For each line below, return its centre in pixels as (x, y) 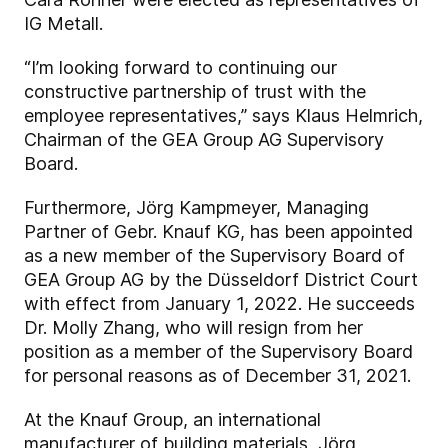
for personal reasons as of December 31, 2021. (217, 376)
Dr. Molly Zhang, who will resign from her (193, 328)
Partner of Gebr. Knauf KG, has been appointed (218, 232)
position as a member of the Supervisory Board (218, 352)
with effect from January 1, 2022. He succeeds (219, 304)
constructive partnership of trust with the (195, 92)
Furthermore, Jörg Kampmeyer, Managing (196, 208)
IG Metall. (63, 24)
